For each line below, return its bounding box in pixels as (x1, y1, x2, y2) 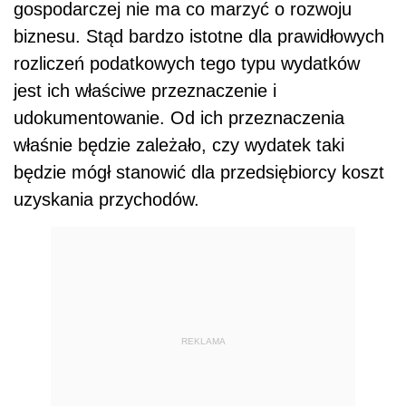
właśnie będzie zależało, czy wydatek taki (14, 134, 344, 155)
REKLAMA (180, 336, 226, 347)
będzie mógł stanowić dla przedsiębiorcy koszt (14, 161, 384, 182)
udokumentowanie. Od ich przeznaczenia (14, 107, 344, 128)
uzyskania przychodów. (14, 188, 199, 209)
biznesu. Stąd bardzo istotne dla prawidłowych (14, 25, 384, 46)
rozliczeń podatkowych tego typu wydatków (14, 53, 360, 73)
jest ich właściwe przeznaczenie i (14, 80, 276, 101)
